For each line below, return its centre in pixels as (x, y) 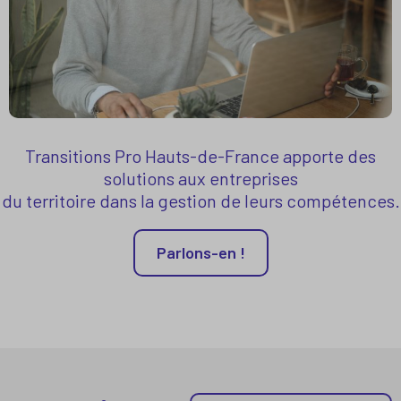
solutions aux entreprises (200, 178)
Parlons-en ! (200, 252)
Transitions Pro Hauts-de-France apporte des (200, 155)
